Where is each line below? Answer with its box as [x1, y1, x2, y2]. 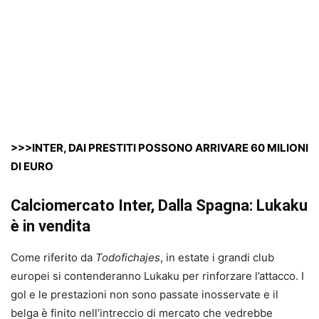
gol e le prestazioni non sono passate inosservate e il [11, 287, 278, 301]
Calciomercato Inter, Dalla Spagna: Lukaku [11, 196, 308, 214]
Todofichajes [95, 250, 160, 264]
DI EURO [11, 159, 53, 173]
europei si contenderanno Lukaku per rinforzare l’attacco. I [11, 268, 304, 283]
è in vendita [11, 216, 90, 235]
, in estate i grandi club [160, 250, 274, 264]
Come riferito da [11, 250, 95, 264]
